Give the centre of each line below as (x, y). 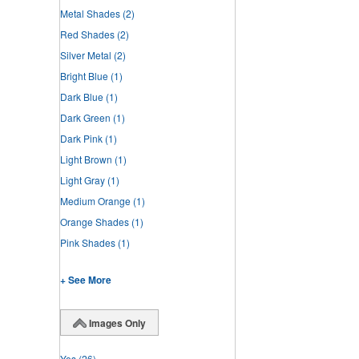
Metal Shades (90, 14)
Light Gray (83, 180)
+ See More (86, 280)
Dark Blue (82, 97)
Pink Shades (88, 243)
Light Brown (86, 159)
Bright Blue (84, 76)
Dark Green (85, 118)
